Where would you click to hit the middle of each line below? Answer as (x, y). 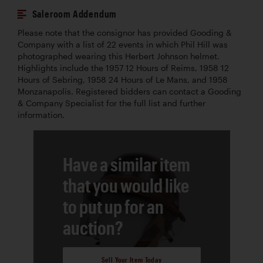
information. (41, 115)
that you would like (126, 186)
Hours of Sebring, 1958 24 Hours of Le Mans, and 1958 (123, 80)
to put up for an (113, 207)
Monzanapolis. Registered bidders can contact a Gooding (129, 92)
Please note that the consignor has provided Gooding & (125, 33)
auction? (93, 228)
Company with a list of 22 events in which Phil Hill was (123, 45)
